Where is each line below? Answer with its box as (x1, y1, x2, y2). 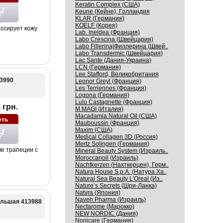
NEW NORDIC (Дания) (75, 210, 138, 217)
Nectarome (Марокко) (75, 203, 134, 210)
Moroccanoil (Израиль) (75, 154, 138, 161)
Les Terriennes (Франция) (75, 85, 146, 92)
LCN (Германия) (75, 64, 121, 71)
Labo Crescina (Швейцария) (75, 36, 153, 43)
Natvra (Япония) (75, 189, 120, 196)
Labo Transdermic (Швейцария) (75, 50, 163, 57)
